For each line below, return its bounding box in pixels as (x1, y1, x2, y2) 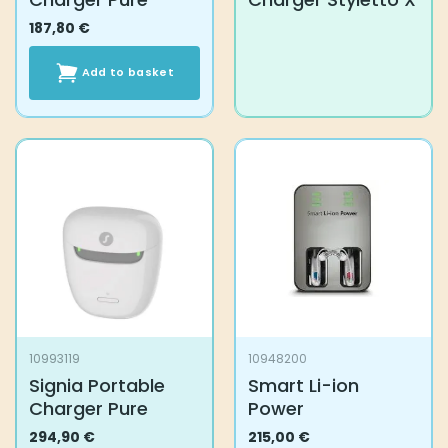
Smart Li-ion (247, 372, 359, 398)
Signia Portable (28, 372, 165, 398)
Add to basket (81, 65, 174, 81)
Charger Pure (28, 395, 148, 421)
